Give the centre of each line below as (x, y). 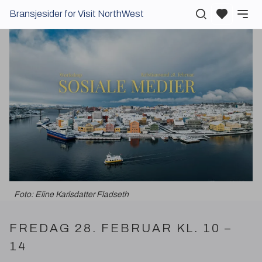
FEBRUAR (137, 228)
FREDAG (40, 228)
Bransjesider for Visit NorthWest (77, 13)
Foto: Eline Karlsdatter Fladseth (71, 194)
